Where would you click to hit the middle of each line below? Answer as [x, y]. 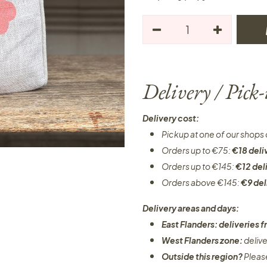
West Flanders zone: [203, 240]
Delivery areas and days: [191, 208]
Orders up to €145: [198, 166]
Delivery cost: [171, 118]
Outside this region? [203, 256]
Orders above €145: [201, 182]
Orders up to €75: [197, 150]
